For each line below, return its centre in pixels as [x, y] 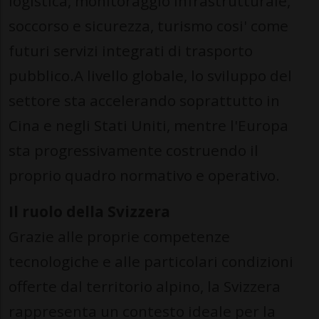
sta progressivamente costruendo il [134, 151]
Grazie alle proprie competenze [119, 237]
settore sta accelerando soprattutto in [144, 101]
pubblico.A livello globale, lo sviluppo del [150, 76]
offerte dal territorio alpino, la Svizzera [145, 287]
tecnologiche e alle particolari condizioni [151, 262]
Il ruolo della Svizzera [89, 212]
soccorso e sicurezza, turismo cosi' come [148, 26]
